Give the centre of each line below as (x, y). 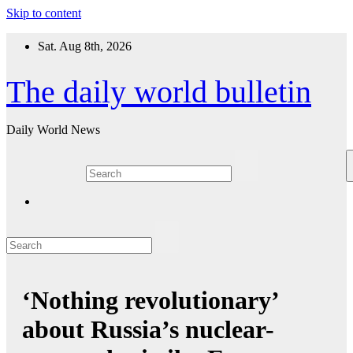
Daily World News (53, 130)
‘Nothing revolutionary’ (150, 301)
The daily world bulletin (159, 92)
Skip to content (44, 13)
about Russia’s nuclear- (148, 330)
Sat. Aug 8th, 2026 (85, 46)
